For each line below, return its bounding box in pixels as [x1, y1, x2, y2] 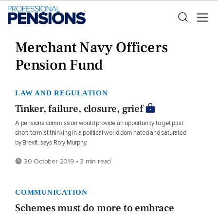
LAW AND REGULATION [15, 89, 108, 97]
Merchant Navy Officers [15, 38, 168, 57]
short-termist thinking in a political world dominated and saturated [15, 128, 186, 137]
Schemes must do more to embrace [15, 201, 174, 215]
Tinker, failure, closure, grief [15, 102, 143, 115]
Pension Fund [15, 55, 103, 74]
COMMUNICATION [15, 188, 88, 196]
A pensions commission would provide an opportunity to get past [15, 118, 183, 127]
